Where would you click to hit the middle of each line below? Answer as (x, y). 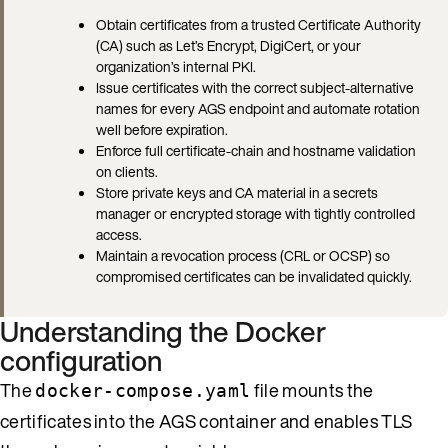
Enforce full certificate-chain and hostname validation (256, 150)
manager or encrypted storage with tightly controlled (255, 213)
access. (119, 234)
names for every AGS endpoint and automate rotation (258, 108)
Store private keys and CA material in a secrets (237, 192)
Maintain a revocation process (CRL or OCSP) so (243, 255)
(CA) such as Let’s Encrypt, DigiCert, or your (228, 45)
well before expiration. (162, 129)
